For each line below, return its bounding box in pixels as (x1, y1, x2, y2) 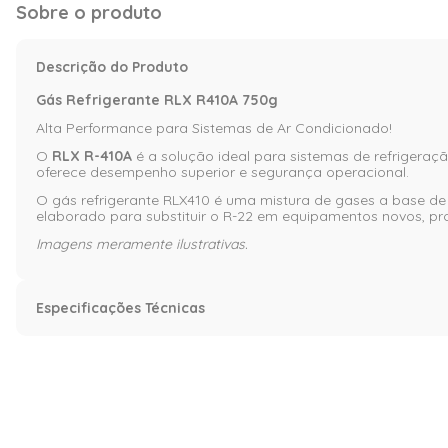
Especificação (52, 342, 162, 363)
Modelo (52, 408, 103, 427)
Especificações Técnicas (36, 298, 205, 317)
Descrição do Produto (36, 57, 188, 76)
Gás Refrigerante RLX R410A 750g (36, 90, 278, 109)
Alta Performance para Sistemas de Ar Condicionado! (36, 118, 392, 137)
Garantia (52, 376, 114, 395)
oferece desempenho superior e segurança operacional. (36, 162, 409, 181)
